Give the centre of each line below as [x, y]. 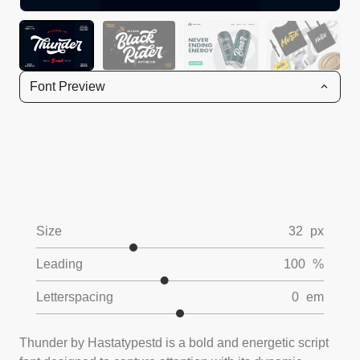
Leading [59, 264]
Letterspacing [75, 297]
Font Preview [67, 86]
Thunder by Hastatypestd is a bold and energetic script [174, 342]
